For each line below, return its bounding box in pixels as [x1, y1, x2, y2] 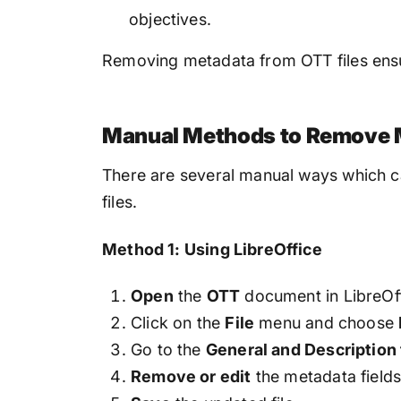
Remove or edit [131, 367, 252, 387]
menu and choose [254, 313, 399, 333]
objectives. [129, 10, 211, 30]
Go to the [131, 340, 206, 360]
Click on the [131, 313, 226, 333]
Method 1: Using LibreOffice [102, 239, 322, 259]
